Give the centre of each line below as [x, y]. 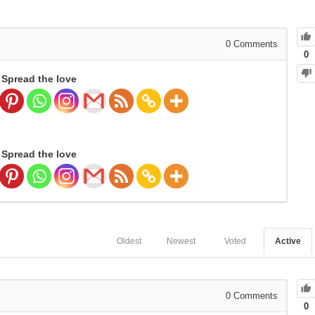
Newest [181, 242]
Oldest [129, 242]
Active [288, 242]
